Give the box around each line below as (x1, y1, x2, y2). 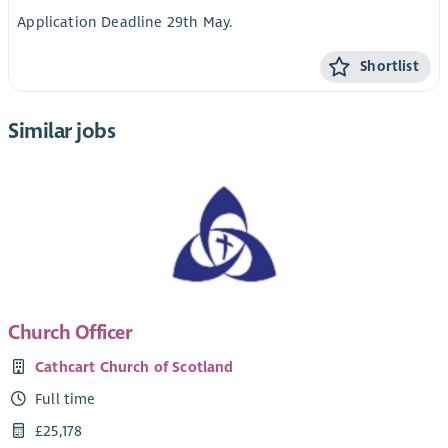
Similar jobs (8, 118, 116, 145)
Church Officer (8, 320, 133, 344)
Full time (35, 390, 96, 409)
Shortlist (360, 57, 419, 75)
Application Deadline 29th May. (17, 13, 233, 32)
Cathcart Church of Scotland (35, 358, 234, 376)
